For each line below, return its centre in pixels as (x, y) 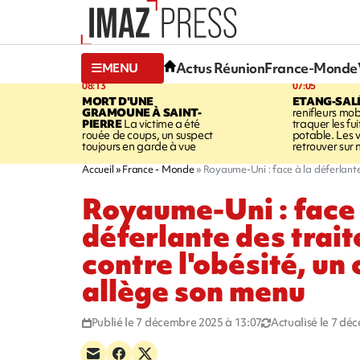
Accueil (98, 169)
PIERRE (102, 123)
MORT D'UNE (118, 101)
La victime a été (161, 123)
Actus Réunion (220, 68)
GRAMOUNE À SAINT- (142, 112)
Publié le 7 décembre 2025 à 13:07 (177, 322)
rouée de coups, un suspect (147, 135)
